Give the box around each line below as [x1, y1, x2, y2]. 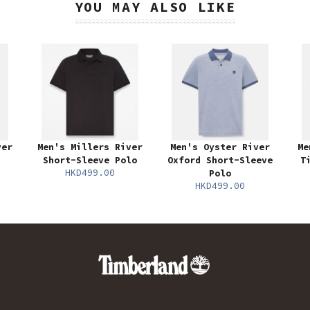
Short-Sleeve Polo [43, 154, 137, 167]
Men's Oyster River [170, 141, 270, 154]
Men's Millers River [37, 141, 143, 154]
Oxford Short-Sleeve [167, 154, 273, 167]
